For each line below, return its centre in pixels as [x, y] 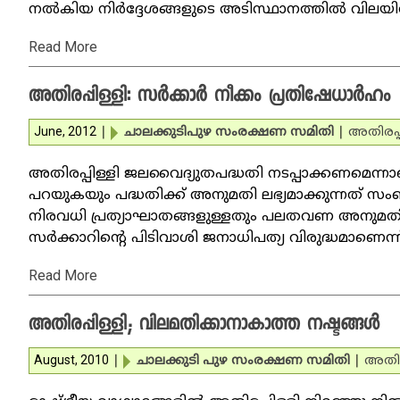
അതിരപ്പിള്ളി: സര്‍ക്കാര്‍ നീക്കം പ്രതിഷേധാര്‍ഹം [210, 97]
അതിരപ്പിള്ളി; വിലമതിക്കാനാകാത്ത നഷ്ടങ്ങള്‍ [204, 326]
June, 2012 [65, 131]
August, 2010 [71, 360]
